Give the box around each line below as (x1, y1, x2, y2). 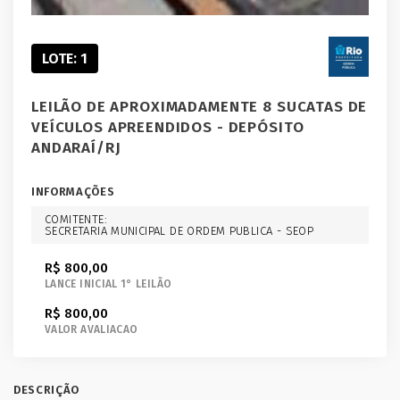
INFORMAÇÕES (31, 185, 115, 198)
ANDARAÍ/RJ (31, 138, 121, 157)
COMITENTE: (45, 212, 107, 226)
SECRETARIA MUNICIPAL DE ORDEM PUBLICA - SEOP (45, 224, 314, 237)
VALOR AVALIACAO (45, 323, 138, 336)
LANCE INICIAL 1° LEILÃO (45, 278, 172, 290)
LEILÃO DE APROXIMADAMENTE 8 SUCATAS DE (31, 97, 368, 116)
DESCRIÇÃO (13, 383, 79, 396)
